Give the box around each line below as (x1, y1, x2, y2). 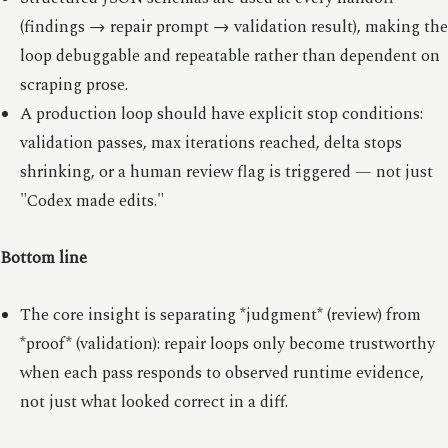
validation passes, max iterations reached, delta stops (19, 130, 402, 156)
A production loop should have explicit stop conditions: (19, 101, 423, 127)
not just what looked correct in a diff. (19, 389, 288, 415)
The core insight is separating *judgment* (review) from (19, 302, 421, 328)
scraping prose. (19, 72, 128, 98)
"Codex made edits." (19, 188, 164, 214)
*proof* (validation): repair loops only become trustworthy (19, 331, 435, 357)
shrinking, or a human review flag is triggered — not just (19, 159, 433, 185)
